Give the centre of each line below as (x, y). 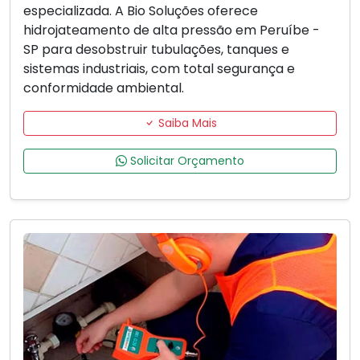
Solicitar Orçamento (186, 161)
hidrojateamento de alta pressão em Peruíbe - (172, 31)
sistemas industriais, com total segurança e (159, 69)
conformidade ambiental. (104, 88)
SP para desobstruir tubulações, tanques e (156, 50)
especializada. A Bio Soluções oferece (141, 11)
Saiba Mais (186, 123)
